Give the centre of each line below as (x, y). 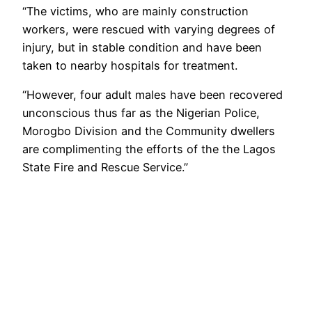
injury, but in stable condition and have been (142, 47)
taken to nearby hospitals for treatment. (130, 65)
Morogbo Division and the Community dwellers (149, 131)
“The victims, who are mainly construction (135, 11)
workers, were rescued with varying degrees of (149, 29)
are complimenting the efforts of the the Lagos (149, 149)
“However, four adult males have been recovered (153, 95)
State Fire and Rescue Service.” (105, 167)
